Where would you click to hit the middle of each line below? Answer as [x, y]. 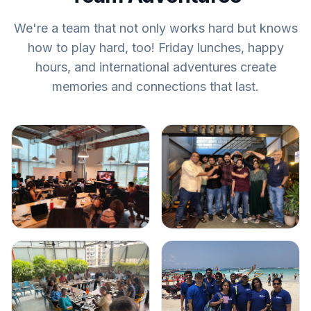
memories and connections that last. [155, 87]
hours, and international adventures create [155, 67]
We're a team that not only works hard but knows [155, 28]
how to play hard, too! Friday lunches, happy [155, 48]
